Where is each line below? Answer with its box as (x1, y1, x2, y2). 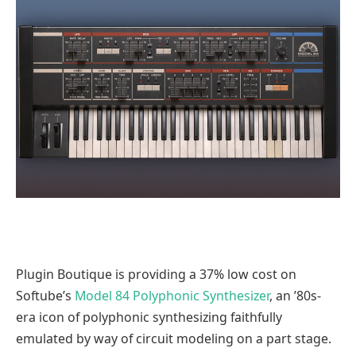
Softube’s (16, 287, 75, 305)
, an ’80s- (269, 287, 321, 305)
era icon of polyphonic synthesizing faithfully (16, 308, 282, 327)
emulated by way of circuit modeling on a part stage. (16, 330, 331, 348)
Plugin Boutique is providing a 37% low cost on (16, 265, 296, 284)
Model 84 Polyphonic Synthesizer (75, 287, 269, 305)
